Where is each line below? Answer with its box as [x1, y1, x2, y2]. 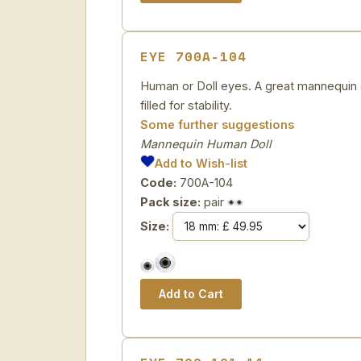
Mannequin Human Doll [140, 137, 272, 151]
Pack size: [140, 195, 201, 209]
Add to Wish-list [155, 156, 248, 170]
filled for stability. [140, 98, 232, 112]
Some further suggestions [140, 118, 294, 131]
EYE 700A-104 [140, 47, 247, 66]
